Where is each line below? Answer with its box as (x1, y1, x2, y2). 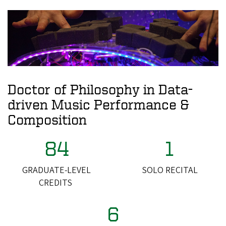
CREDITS (39, 176, 74, 189)
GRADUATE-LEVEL (22, 163, 91, 177)
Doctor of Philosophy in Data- (8, 81, 193, 97)
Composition (8, 111, 87, 127)
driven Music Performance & (8, 96, 189, 112)
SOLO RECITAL (141, 163, 198, 177)
